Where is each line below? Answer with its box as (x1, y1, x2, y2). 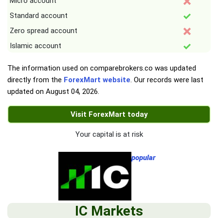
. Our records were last (130, 75, 203, 85)
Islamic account (10, 41, 61, 51)
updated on (7, 87, 46, 96)
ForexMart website (64, 75, 130, 85)
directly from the (7, 75, 64, 85)
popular (131, 153, 156, 163)
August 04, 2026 (46, 87, 98, 96)
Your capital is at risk (75, 130, 143, 139)
